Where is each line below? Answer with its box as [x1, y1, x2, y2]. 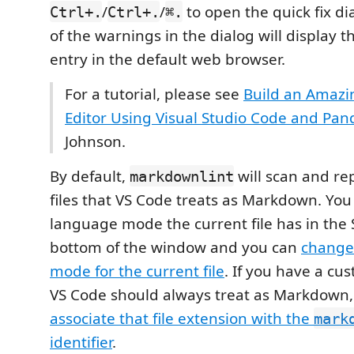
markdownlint [130, 167, 234, 185]
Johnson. [65, 130, 126, 152]
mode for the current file [50, 260, 224, 281]
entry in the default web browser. [50, 48, 285, 70]
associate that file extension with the [50, 307, 314, 329]
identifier [50, 331, 112, 352]
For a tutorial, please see [65, 83, 243, 104]
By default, [50, 165, 130, 186]
